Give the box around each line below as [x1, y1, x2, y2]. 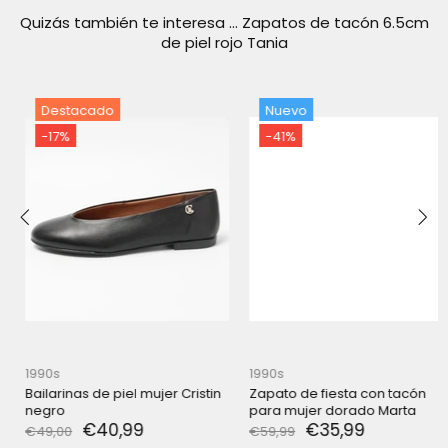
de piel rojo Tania [160, 32, 288, 54]
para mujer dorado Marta [234, 400, 401, 420]
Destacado [26, 101, 99, 121]
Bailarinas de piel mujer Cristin [10, 383, 206, 403]
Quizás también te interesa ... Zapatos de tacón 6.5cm [19, 12, 429, 34]
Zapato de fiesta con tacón [234, 383, 411, 403]
